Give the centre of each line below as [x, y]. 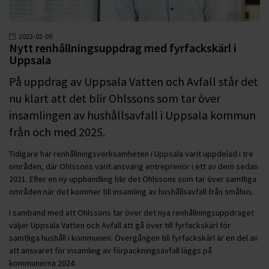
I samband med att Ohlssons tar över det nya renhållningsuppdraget [131, 212]
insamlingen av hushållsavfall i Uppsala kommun [132, 115]
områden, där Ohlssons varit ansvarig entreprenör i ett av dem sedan [134, 166]
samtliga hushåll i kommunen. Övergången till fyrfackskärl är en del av [134, 237]
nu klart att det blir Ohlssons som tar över [115, 98]
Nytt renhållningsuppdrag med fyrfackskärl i [123, 47]
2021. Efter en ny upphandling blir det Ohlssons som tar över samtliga [133, 179]
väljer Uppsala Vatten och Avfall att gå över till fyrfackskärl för [120, 225]
